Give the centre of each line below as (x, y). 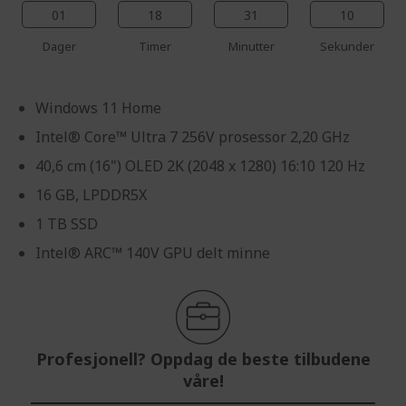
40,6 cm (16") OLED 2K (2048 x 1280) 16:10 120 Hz (200, 165)
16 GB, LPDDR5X (91, 194)
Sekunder (347, 46)
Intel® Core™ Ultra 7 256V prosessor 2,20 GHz (193, 136)
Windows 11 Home (98, 107)
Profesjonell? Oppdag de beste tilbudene (203, 358)
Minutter (251, 46)
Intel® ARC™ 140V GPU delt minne (153, 252)
